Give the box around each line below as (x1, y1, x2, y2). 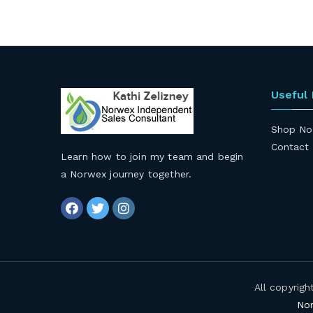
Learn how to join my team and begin (61, 151, 244, 162)
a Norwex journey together (61, 168, 189, 180)
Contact (270, 141, 310, 152)
